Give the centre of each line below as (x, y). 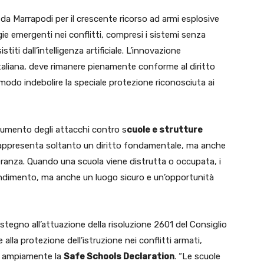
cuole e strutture (165, 130)
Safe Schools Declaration (119, 256)
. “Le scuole (197, 256)
